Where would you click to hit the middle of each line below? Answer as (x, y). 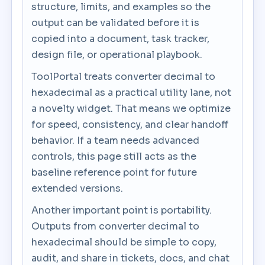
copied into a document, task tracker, (121, 39)
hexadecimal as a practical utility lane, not (132, 93)
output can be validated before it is (116, 23)
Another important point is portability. (122, 210)
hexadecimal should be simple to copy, (124, 242)
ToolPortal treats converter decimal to (124, 77)
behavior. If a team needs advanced (116, 140)
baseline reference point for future (114, 172)
